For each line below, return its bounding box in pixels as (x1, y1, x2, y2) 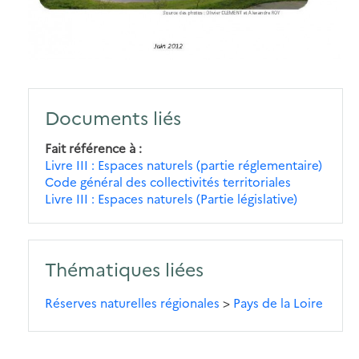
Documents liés (45, 103, 181, 130)
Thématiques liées (45, 255, 204, 281)
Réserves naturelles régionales (45, 293, 220, 311)
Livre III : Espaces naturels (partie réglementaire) (45, 155, 322, 173)
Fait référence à (45, 139, 135, 156)
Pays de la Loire (233, 293, 323, 311)
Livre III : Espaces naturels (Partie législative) (45, 189, 297, 207)
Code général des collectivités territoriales (45, 172, 291, 190)
